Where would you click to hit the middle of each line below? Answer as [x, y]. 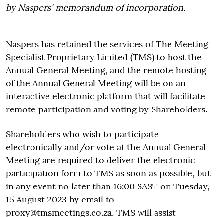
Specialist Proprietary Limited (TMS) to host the [104, 57]
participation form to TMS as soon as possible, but [108, 173]
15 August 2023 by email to [60, 199]
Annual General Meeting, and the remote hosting [106, 70]
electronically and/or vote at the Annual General [106, 147]
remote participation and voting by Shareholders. [107, 109]
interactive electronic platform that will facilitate [106, 96]
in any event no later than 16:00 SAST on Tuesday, [108, 186]
